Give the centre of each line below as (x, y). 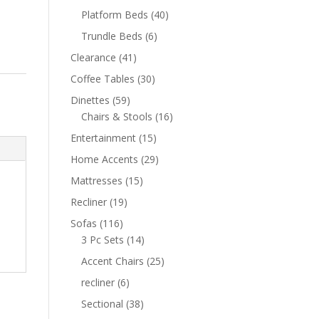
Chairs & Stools (116, 116)
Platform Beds (114, 15)
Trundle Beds (111, 36)
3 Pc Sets (102, 240)
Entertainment (103, 138)
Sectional (102, 304)
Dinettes (90, 100)
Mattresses (96, 181)
